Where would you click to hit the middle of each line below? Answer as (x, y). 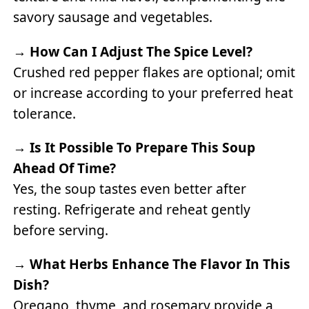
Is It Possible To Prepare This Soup (143, 147)
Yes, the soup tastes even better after (130, 188)
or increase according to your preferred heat (153, 92)
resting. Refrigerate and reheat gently (132, 209)
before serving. (61, 230)
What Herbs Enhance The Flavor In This (160, 264)
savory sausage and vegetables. (113, 17)
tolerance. (45, 113)
